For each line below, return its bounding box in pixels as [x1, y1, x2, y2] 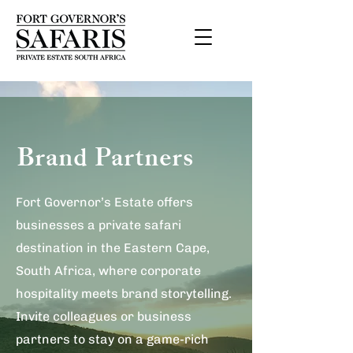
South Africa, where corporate [16, 263, 201, 278]
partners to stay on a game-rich [16, 332, 209, 347]
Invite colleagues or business [16, 309, 191, 324]
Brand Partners [16, 147, 194, 172]
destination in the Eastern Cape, [16, 240, 210, 255]
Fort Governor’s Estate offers [16, 195, 193, 210]
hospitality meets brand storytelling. [16, 286, 232, 301]
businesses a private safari [16, 217, 181, 232]
